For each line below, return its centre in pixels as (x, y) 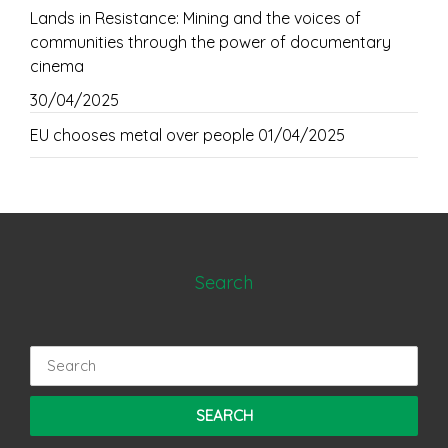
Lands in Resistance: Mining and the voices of (195, 17)
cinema (57, 65)
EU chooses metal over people (142, 134)
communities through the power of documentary (210, 41)
